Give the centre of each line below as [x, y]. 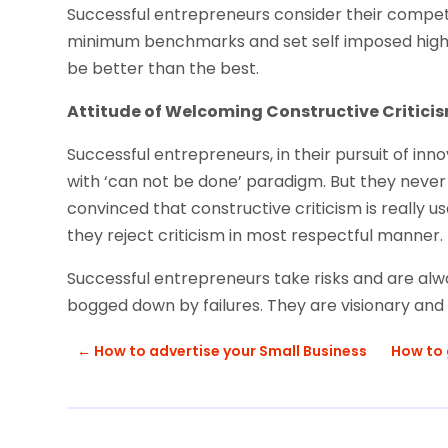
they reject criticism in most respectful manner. [255, 235]
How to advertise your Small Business [231, 350]
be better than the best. [163, 68]
